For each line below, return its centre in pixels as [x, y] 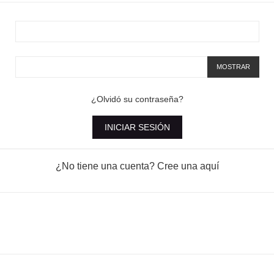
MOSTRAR [233, 67]
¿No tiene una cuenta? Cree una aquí [137, 166]
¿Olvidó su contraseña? [137, 99]
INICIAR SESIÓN [137, 127]
